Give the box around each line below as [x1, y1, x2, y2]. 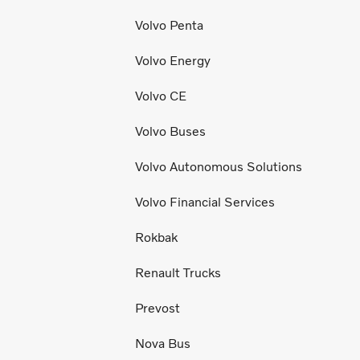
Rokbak [135, 230, 178, 246]
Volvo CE [135, 88, 186, 104]
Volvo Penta [135, 18, 203, 34]
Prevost [135, 301, 180, 317]
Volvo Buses [135, 124, 206, 140]
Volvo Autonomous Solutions [135, 159, 302, 175]
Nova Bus [135, 336, 190, 352]
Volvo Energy [135, 53, 211, 69]
